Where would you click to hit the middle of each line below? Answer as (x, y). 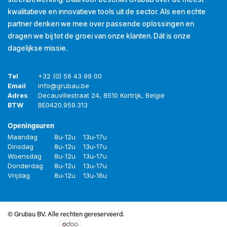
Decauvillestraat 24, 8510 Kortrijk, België (101, 95)
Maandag (23, 137)
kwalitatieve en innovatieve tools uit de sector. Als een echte (107, 11)
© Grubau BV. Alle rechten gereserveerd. (66, 214)
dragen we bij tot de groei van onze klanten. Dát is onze (99, 35)
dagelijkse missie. (37, 48)
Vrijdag (19, 175)
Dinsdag (21, 146)
